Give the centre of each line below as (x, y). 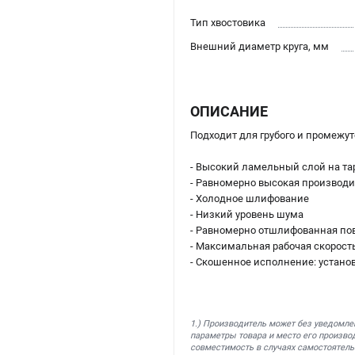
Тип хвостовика (228, 23)
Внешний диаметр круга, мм (260, 47)
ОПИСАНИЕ (229, 112)
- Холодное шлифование (250, 199)
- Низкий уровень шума (247, 215)
